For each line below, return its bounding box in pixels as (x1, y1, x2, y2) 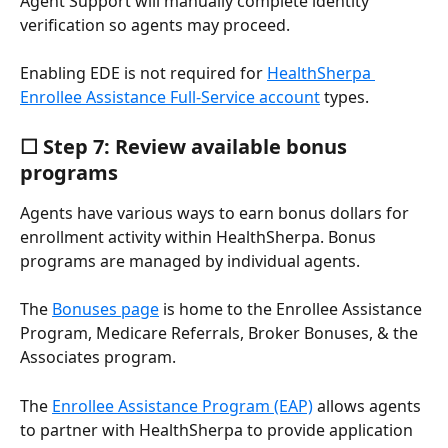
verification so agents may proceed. (20, 13, 290, 36)
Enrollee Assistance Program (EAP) (52, 394, 313, 417)
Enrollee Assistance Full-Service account (20, 86, 320, 109)
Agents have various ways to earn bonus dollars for (20, 201, 413, 224)
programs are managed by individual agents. (20, 249, 360, 272)
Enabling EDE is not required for (20, 62, 267, 85)
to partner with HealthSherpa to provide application (20, 418, 417, 441)
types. (320, 86, 369, 109)
